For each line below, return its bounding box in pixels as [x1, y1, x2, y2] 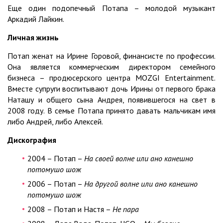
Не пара [112, 204, 139, 214]
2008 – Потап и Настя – [27, 204, 112, 214]
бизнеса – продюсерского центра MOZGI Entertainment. [7, 72, 216, 83]
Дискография [7, 134, 56, 145]
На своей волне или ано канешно [84, 153, 193, 163]
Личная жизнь [7, 32, 59, 42]
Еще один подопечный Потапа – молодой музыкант [7, 2, 216, 13]
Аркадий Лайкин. [7, 13, 64, 24]
